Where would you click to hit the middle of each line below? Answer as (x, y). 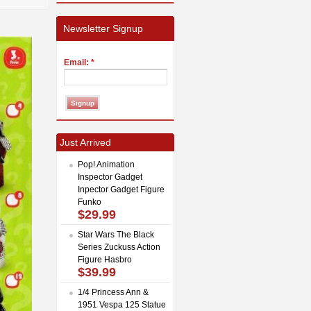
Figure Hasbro (105, 259)
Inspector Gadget (110, 177)
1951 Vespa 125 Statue (122, 304)
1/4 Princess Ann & (113, 292)
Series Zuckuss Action (119, 247)
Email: (77, 62)
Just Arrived (85, 142)
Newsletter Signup (103, 28)
